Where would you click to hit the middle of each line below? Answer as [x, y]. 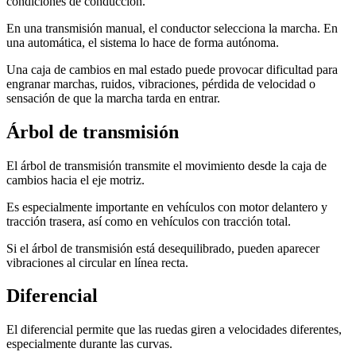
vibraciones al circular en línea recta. [97, 262]
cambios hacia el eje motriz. [75, 180]
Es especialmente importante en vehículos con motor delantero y [167, 207]
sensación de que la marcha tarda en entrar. [113, 98]
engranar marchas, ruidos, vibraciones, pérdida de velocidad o [161, 83]
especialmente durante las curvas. [89, 344]
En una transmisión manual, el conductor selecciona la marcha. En [172, 28]
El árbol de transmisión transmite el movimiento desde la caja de [166, 165]
